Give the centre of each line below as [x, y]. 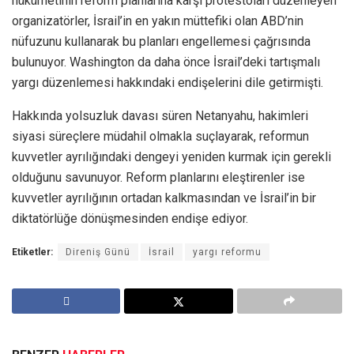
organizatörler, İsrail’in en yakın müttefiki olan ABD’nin [158, 21]
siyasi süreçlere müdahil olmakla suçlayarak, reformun [160, 136]
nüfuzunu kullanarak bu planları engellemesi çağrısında [161, 41]
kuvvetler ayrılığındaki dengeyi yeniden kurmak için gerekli [171, 156]
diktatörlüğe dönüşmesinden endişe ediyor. [130, 218]
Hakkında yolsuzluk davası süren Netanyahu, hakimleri [160, 115]
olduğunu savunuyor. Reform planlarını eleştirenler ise [158, 177]
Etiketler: [32, 252]
